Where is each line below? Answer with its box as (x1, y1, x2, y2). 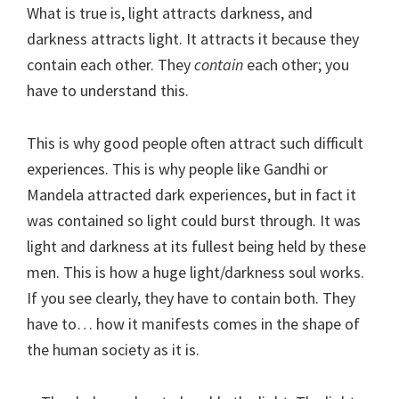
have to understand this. (27, 79, 189, 101)
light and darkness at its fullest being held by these (27, 235, 366, 256)
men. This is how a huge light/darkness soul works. (27, 261, 364, 282)
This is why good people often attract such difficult (27, 132, 363, 153)
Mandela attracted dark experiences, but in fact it (27, 183, 356, 205)
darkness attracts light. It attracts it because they (27, 28, 359, 49)
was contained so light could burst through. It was (27, 209, 361, 231)
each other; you (243, 53, 349, 75)
